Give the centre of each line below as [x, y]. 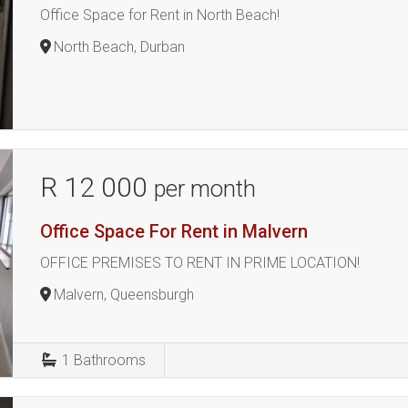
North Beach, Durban [120, 47]
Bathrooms [110, 360]
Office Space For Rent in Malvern [174, 231]
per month [205, 189]
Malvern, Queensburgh [124, 295]
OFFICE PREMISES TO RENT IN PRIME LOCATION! [200, 263]
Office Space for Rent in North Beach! [160, 15]
